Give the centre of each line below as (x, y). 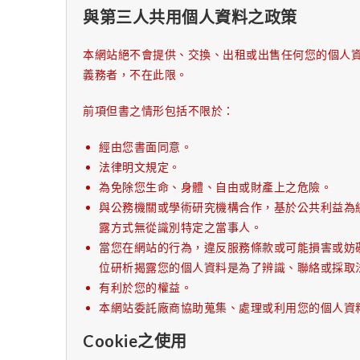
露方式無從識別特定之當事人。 (180, 227)
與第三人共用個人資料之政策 (190, 17)
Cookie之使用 (135, 341)
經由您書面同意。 (145, 147)
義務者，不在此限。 (135, 74)
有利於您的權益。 (145, 287)
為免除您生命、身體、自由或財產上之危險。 (215, 187)
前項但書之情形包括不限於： (159, 110)
